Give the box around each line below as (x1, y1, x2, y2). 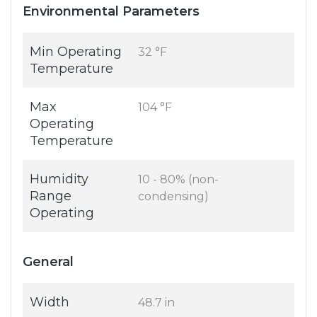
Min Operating (30, 44, 122, 60)
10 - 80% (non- (138, 173, 219, 187)
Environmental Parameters (23, 4, 200, 20)
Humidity (30, 171, 88, 188)
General (23, 254, 74, 270)
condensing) (138, 190, 209, 204)
